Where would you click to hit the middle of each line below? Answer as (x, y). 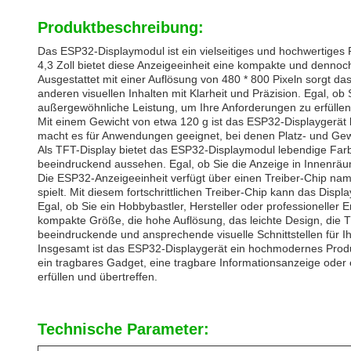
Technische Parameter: (123, 329)
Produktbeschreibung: (121, 27)
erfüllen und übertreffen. (98, 277)
